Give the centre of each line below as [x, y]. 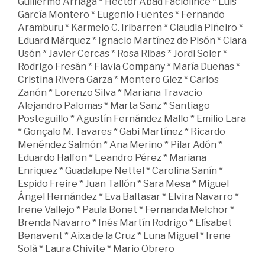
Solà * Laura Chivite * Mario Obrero [96, 249]
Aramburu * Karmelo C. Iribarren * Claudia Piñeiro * [130, 28]
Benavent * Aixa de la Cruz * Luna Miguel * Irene [124, 236]
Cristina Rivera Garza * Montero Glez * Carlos [118, 80]
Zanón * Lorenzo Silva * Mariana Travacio [110, 93]
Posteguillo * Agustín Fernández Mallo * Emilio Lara [132, 119]
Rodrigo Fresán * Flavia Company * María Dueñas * [129, 67]
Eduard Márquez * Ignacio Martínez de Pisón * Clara [132, 41]
